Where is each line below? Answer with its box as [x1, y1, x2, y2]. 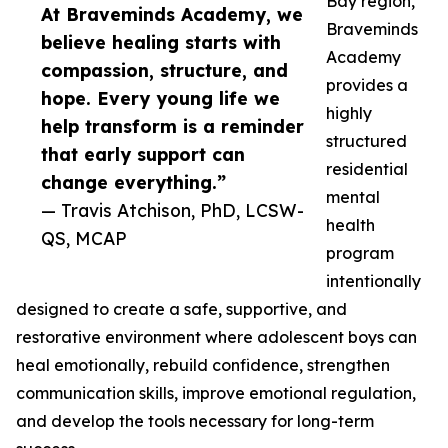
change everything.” [41, 171, 226, 194]
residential [326, 159, 408, 180]
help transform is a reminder [41, 115, 304, 138]
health [326, 215, 375, 236]
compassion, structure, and [41, 59, 288, 82]
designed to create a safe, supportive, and [16, 299, 347, 320]
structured [326, 131, 407, 152]
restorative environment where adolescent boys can [16, 327, 417, 348]
